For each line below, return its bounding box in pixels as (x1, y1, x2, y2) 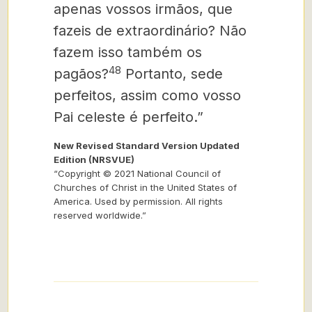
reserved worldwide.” (54, 210, 146, 221)
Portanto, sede (121, 65, 223, 82)
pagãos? (54, 65, 109, 82)
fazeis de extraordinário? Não (54, 22, 247, 39)
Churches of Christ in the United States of (54, 182, 237, 193)
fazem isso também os (54, 44, 202, 61)
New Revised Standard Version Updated (54, 140, 240, 151)
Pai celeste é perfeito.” (54, 109, 203, 125)
